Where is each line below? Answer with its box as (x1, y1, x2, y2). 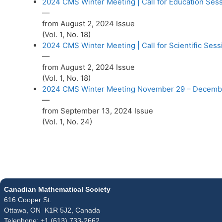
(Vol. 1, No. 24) (42, 117, 92, 127)
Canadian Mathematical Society (4, 185, 111, 193)
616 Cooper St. (4, 195, 52, 204)
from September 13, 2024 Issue (42, 106, 153, 116)
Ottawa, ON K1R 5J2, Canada (4, 206, 100, 214)
